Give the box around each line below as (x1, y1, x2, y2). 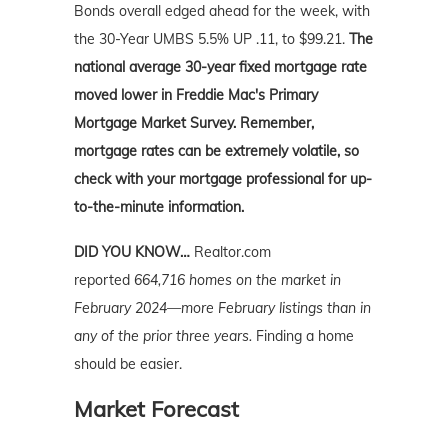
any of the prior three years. (74, 327, 256, 346)
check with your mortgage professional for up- (74, 170, 372, 189)
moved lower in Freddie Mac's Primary (74, 86, 318, 105)
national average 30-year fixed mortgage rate (74, 58, 367, 77)
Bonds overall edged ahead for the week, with (74, 2, 370, 21)
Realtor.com (194, 243, 271, 262)
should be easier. (74, 355, 182, 374)
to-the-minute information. (74, 198, 252, 217)
